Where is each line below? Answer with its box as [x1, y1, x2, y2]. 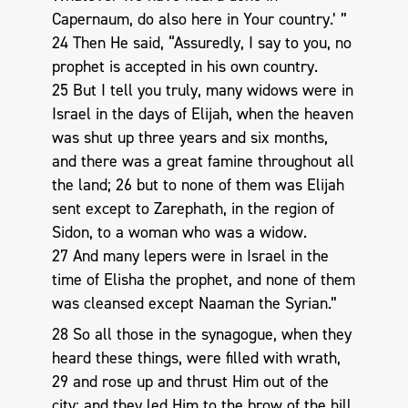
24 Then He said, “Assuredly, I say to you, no [51, 32, 352, 55]
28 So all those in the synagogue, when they [51, 322, 352, 345]
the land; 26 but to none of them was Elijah [51, 174, 344, 197]
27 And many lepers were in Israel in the [51, 245, 329, 268]
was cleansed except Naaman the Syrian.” [51, 292, 337, 315]
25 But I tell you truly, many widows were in [51, 79, 353, 102]
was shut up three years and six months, [51, 127, 328, 149]
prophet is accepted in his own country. [51, 56, 318, 78]
